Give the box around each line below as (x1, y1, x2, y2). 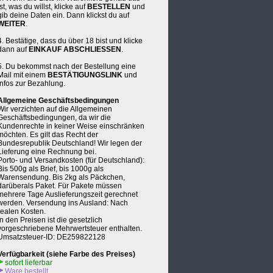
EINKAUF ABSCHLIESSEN (29, 45, 121, 54)
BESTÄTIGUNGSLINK (48, 71, 122, 79)
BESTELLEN (87, 2, 130, 11)
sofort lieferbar (3, 258, 52, 267)
